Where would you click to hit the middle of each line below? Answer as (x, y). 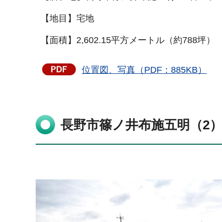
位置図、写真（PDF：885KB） (144, 70)
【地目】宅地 (67, 19)
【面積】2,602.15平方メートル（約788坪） (128, 40)
